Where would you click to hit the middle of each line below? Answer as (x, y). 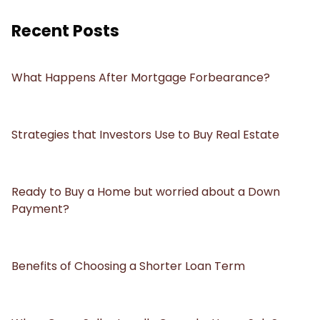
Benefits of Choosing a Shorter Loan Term (128, 266)
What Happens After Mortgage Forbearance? (141, 77)
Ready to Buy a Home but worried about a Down (146, 191)
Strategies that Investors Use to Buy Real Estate (145, 134)
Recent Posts (65, 30)
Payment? (40, 209)
